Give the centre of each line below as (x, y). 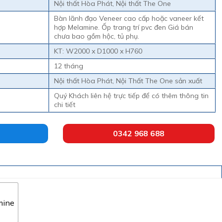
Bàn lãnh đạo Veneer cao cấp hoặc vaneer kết (129, 18)
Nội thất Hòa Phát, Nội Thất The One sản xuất (128, 81)
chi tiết (65, 104)
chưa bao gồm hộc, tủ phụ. (97, 36)
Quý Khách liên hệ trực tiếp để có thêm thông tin (131, 95)
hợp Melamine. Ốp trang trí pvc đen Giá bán (124, 27)
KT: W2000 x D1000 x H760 (98, 51)
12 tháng (69, 66)
